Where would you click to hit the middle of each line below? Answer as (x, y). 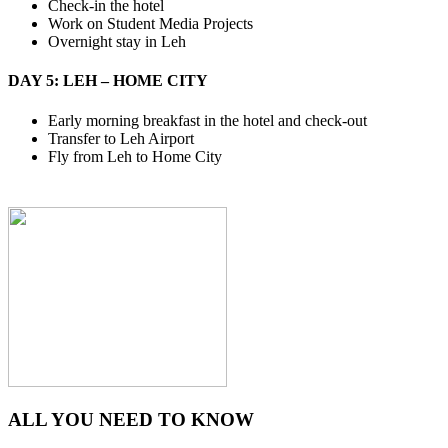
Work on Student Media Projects (150, 24)
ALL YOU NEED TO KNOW (131, 420)
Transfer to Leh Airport (121, 138)
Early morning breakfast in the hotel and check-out (207, 120)
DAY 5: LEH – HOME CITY (108, 81)
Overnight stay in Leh (117, 42)
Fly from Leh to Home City (135, 156)
